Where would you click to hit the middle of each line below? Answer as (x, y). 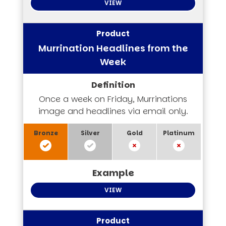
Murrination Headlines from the (113, 48)
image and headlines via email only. (113, 111)
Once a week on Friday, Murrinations (113, 99)
